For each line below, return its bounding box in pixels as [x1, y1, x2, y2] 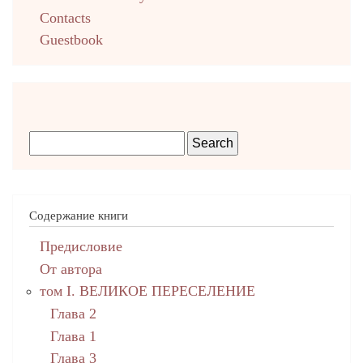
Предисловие [39, 238, 122, 255]
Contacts [39, 9, 91, 26]
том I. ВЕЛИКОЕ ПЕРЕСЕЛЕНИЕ [39, 283, 255, 300]
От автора [39, 260, 102, 277]
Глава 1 [49, 327, 96, 344]
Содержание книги [29, 206, 128, 223]
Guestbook [39, 32, 103, 49]
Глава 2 [49, 305, 96, 322]
